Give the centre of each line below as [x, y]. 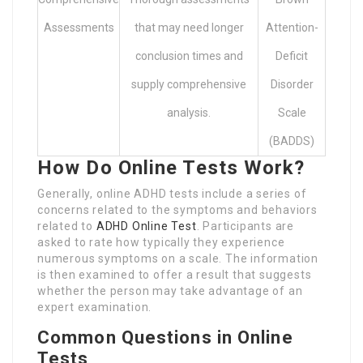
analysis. [189, 112]
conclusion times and [189, 56]
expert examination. [95, 307]
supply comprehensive [189, 84]
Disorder [292, 84]
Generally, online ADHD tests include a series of [172, 193]
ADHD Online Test [146, 226]
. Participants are [246, 226]
